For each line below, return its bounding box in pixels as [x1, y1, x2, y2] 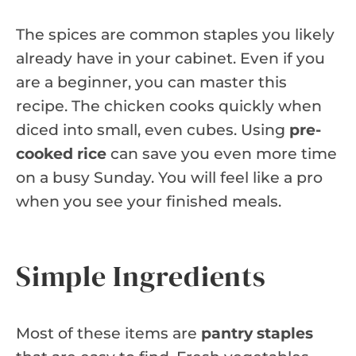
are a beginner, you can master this [16, 72, 287, 91]
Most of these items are [16, 323, 201, 342]
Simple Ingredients [16, 256, 267, 296]
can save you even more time [106, 144, 337, 163]
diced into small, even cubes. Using [16, 120, 289, 139]
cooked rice [16, 144, 106, 163]
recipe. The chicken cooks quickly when [16, 96, 322, 115]
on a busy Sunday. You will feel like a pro [16, 168, 323, 187]
